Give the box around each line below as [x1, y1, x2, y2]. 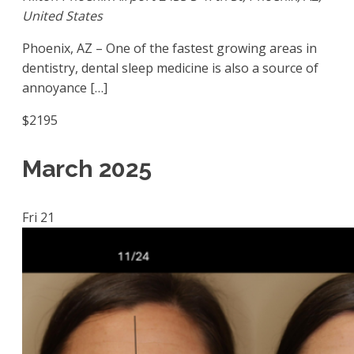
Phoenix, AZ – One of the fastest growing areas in [22, 40, 317, 58]
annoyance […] [22, 79, 107, 97]
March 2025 [22, 155, 152, 183]
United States [22, 7, 103, 25]
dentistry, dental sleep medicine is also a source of [22, 59, 318, 77]
